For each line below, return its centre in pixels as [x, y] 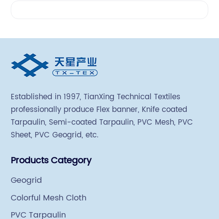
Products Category [51, 161]
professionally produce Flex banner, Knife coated [99, 110]
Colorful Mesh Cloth [49, 198]
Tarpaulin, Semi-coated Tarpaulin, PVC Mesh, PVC [102, 123]
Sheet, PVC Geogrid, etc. [55, 135]
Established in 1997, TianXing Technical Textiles [47, 97]
